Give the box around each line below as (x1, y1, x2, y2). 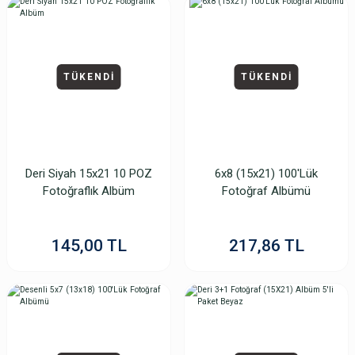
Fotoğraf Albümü (222, 184, 311, 198)
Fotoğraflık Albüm (43, 184, 135, 198)
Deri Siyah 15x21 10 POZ (25, 166, 152, 181)
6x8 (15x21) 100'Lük (215, 166, 318, 181)
